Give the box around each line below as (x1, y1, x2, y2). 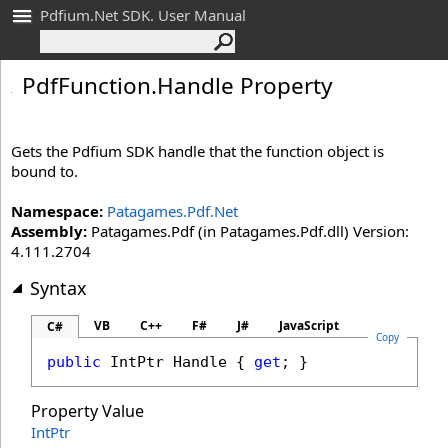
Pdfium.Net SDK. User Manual (40, 5, 246, 25)
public (47, 353, 101, 371)
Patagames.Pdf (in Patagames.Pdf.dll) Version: (87, 221, 409, 241)
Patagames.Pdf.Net (107, 201, 238, 221)
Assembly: (11, 221, 87, 241)
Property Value (31, 400, 144, 422)
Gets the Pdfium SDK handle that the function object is (11, 141, 384, 161)
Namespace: (11, 201, 103, 221)
